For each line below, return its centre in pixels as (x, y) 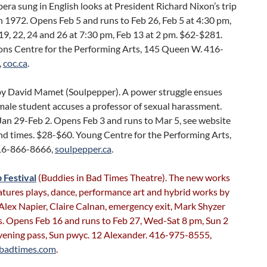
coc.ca (15, 63)
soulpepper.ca (83, 149)
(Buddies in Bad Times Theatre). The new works (133, 177)
